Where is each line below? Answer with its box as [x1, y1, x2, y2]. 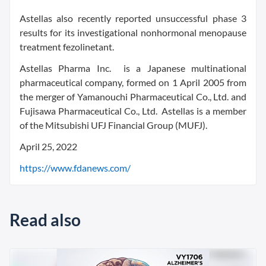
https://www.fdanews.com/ [20, 161, 131, 173]
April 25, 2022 [20, 140, 77, 152]
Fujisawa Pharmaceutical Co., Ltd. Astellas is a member [20, 104, 246, 116]
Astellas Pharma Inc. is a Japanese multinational [20, 62, 246, 74]
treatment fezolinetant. [20, 40, 114, 52]
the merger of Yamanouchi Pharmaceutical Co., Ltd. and [20, 90, 246, 102]
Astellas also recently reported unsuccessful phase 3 [20, 12, 246, 24]
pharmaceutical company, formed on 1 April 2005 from [20, 76, 246, 88]
